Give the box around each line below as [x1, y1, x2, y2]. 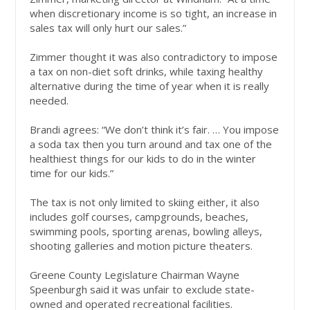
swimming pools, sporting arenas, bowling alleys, [30, 224, 263, 239]
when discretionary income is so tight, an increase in [30, 6, 277, 21]
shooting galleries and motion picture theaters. [30, 239, 253, 253]
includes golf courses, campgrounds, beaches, [30, 210, 249, 224]
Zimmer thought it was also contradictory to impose [30, 50, 278, 64]
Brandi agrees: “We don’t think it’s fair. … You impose [30, 122, 280, 137]
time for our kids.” [30, 166, 114, 181]
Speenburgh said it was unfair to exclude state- [30, 282, 255, 297]
